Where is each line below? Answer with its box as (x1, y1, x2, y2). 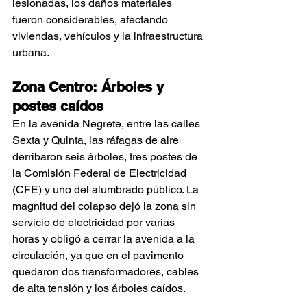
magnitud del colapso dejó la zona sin (12, 199, 199, 212)
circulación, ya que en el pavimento (12, 248, 186, 262)
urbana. (12, 45, 49, 59)
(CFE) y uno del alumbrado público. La (12, 182, 201, 196)
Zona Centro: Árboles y (12, 78, 168, 95)
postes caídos (12, 97, 103, 114)
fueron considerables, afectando (12, 12, 171, 26)
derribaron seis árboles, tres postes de (12, 149, 200, 163)
